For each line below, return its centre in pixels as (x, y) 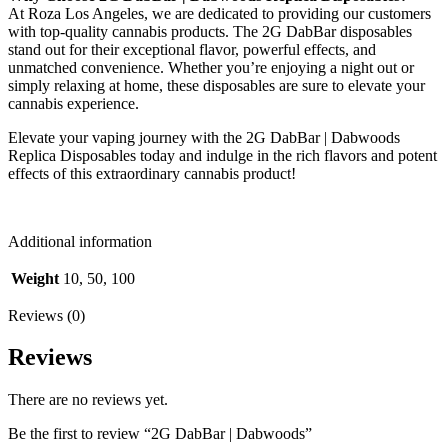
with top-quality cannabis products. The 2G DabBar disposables (210, 31)
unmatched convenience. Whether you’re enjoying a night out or (211, 67)
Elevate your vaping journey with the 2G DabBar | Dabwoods (204, 137)
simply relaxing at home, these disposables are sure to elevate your (216, 85)
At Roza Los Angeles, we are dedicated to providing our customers (219, 13)
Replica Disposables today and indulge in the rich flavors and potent (222, 155)
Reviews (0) (46, 315)
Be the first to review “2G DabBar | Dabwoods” (160, 434)
